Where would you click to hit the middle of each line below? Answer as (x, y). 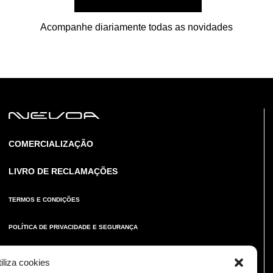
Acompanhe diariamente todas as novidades (136, 27)
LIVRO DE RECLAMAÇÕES (63, 172)
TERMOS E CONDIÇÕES (44, 200)
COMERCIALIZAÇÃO (51, 144)
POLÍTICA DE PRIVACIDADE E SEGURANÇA (73, 227)
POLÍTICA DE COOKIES (43, 255)
